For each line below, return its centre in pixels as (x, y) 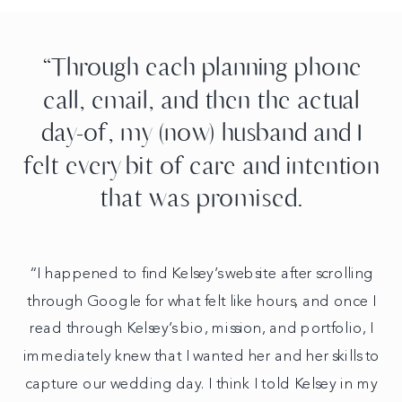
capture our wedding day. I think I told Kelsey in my (202, 384)
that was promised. (202, 197)
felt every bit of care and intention (201, 165)
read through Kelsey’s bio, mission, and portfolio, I (201, 329)
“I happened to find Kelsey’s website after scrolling (201, 274)
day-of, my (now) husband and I (201, 133)
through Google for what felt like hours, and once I (202, 301)
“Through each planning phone (201, 67)
